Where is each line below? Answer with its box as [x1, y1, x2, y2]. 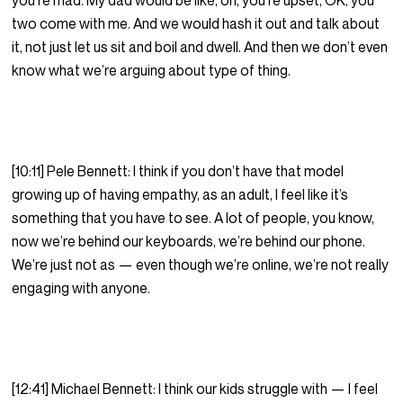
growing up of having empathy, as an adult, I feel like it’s [12, 185, 349, 204]
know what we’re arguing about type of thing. [12, 61, 294, 80]
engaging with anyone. [12, 279, 154, 298]
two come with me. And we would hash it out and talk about [12, 14, 381, 33]
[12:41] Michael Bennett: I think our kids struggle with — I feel [12, 380, 379, 399]
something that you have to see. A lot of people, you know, [12, 209, 375, 228]
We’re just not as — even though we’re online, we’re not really [12, 255, 390, 274]
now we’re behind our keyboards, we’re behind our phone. [12, 232, 366, 251]
